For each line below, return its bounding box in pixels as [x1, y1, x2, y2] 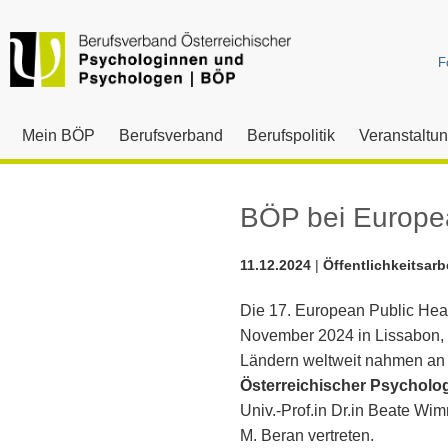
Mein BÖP [22, 127, 95, 144]
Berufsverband [119, 127, 223, 144]
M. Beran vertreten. [240, 427, 374, 444]
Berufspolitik [247, 127, 335, 144]
